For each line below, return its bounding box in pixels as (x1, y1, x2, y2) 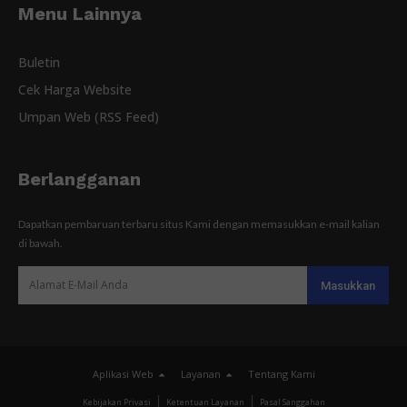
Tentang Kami (247, 366, 315, 381)
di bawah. (18, 235, 63, 250)
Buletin (18, 53, 60, 71)
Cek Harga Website (18, 80, 132, 98)
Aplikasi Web (92, 366, 154, 381)
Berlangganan (18, 167, 141, 190)
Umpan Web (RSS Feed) (18, 107, 159, 125)
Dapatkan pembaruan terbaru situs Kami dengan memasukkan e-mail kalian (18, 216, 380, 231)
